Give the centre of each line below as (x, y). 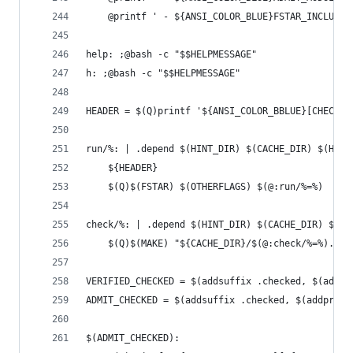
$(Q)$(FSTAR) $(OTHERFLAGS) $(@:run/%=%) (216, 187)
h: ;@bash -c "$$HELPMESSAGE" (163, 73)
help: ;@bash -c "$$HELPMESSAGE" (171, 54)
